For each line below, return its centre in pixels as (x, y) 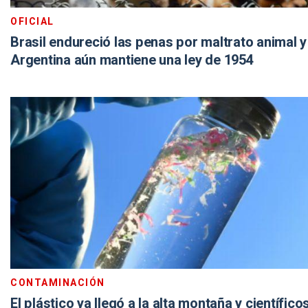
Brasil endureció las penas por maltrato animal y (158, 42)
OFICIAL (32, 22)
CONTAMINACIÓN (58, 283)
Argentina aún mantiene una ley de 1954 (132, 60)
